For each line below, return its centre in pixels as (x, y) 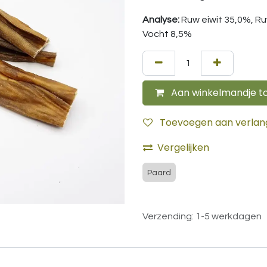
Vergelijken (183, 148)
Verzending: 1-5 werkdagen (202, 217)
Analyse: (162, 20)
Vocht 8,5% (167, 34)
